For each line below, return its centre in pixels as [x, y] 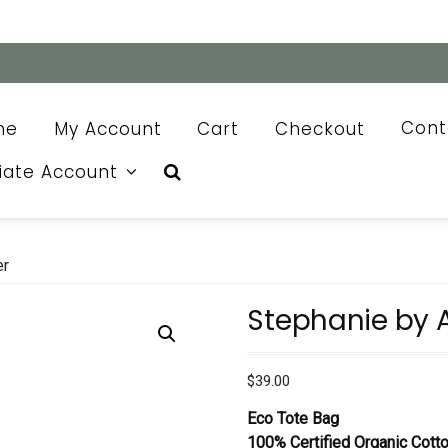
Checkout [320, 128]
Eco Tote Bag [295, 419]
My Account [107, 128]
